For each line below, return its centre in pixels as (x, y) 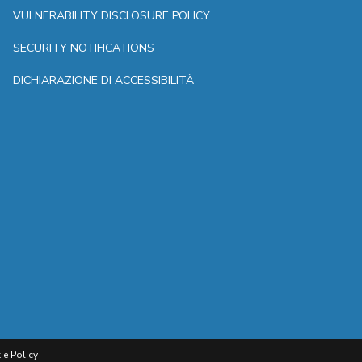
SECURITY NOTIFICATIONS (84, 48)
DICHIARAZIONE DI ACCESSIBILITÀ (103, 81)
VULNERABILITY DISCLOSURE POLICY (112, 16)
